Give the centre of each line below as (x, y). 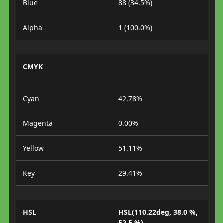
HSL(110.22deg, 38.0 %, (158, 212)
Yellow (33, 148)
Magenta (38, 123)
